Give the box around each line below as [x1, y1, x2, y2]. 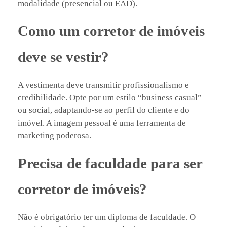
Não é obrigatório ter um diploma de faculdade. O [18, 212, 196, 222]
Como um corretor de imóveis [18, 22, 205, 39]
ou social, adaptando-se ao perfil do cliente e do [18, 105, 190, 116]
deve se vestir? [18, 48, 109, 65]
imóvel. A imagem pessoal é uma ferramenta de [18, 118, 186, 128]
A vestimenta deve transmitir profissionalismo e [18, 80, 189, 90]
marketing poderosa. [18, 131, 91, 141]
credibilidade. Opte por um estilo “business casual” [18, 93, 202, 103]
